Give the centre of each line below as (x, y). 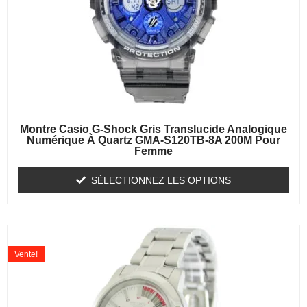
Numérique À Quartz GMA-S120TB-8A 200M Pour (153, 140)
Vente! (26, 255)
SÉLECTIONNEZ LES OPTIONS (161, 181)
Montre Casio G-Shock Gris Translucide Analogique (153, 130)
